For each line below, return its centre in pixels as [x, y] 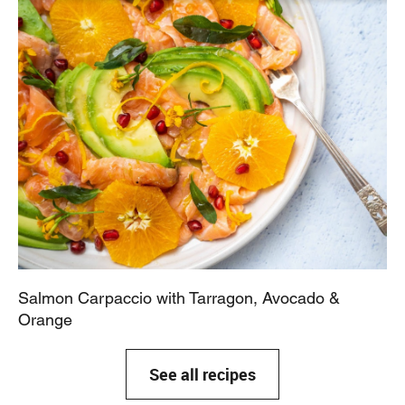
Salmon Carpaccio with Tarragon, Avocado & [179, 298]
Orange [45, 320]
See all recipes [202, 375]
